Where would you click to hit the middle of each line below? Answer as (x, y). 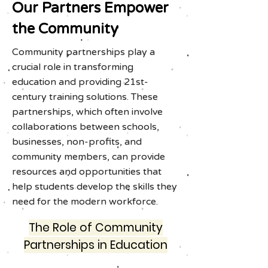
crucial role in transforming (73, 67)
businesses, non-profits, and (77, 142)
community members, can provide (89, 157)
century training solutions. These (85, 97)
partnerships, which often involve (87, 112)
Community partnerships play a (83, 52)
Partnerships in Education (96, 245)
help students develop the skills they (95, 187)
